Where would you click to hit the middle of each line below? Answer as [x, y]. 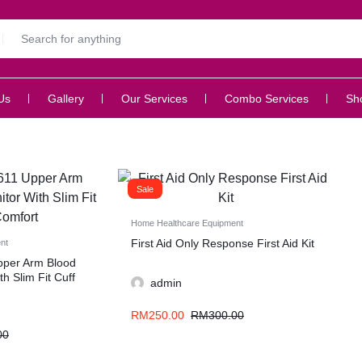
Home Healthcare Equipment [187, 223]
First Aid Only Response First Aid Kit [223, 243]
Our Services [154, 98]
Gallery [66, 98]
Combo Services [267, 98]
